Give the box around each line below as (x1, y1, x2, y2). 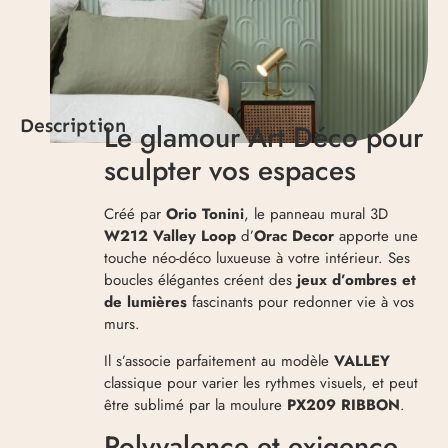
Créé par (104, 203, 167, 226)
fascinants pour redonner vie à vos (187, 291, 415, 314)
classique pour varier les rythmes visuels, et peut (104, 371, 419, 394)
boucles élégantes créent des (104, 269, 298, 292)
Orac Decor (254, 225, 335, 248)
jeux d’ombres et (297, 269, 417, 292)
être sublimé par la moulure (104, 393, 288, 416)
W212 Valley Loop (104, 225, 237, 248)
